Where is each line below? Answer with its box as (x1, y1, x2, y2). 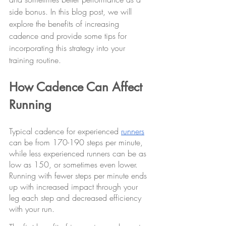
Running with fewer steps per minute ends (9, 170, 149, 182)
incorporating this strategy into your (9, 42, 128, 54)
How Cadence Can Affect (9, 79, 146, 95)
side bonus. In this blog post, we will (9, 6, 134, 18)
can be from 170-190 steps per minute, (9, 137, 145, 148)
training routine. (9, 54, 61, 66)
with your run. (9, 203, 54, 215)
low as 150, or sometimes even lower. (9, 159, 140, 171)
